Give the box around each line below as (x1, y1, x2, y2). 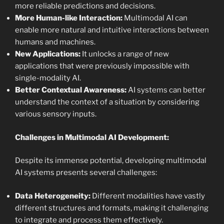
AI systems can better (126, 85, 205, 95)
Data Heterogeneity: (15, 191, 90, 200)
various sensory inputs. (15, 109, 96, 119)
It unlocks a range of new (80, 49, 169, 59)
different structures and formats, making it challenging (15, 203, 208, 212)
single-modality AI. (15, 73, 81, 83)
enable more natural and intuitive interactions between (15, 25, 209, 35)
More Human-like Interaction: (15, 13, 122, 23)
